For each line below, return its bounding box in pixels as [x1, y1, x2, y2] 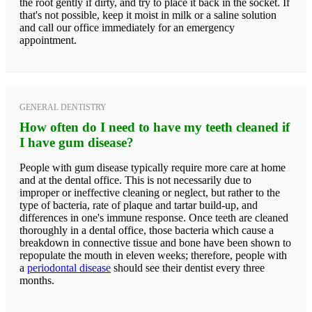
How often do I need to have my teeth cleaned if [19, 119, 290, 134]
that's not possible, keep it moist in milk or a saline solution [19, 8, 276, 21]
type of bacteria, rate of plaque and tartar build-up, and [19, 198, 258, 211]
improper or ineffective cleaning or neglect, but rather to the [19, 186, 280, 198]
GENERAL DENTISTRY [19, 102, 107, 112]
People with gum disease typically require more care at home [19, 161, 286, 173]
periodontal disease [27, 261, 111, 274]
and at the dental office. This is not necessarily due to [19, 173, 251, 186]
